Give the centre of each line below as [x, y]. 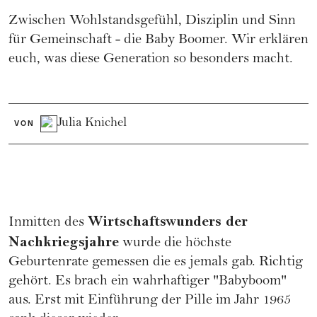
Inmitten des [48, 223]
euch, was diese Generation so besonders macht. [151, 59]
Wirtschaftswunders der [168, 221]
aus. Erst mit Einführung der [97, 301]
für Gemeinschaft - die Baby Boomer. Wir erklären [158, 40]
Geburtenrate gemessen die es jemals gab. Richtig [156, 263]
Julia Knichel [92, 123]
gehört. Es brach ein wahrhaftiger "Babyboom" [148, 282]
